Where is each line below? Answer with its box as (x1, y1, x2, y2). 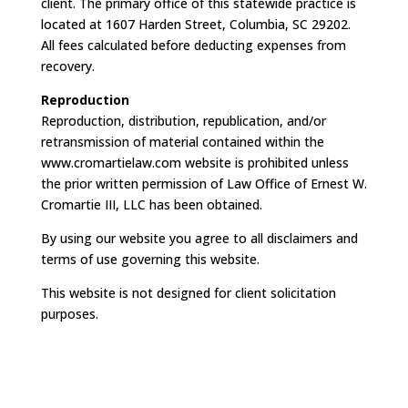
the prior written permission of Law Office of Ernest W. (40, 175, 367, 192)
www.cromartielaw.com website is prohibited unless (40, 154, 349, 171)
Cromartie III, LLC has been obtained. (40, 196, 262, 213)
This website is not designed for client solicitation (40, 284, 336, 301)
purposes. (40, 305, 98, 322)
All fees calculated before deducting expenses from (40, 36, 346, 54)
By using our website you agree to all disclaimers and (40, 229, 358, 247)
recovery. (40, 57, 95, 75)
